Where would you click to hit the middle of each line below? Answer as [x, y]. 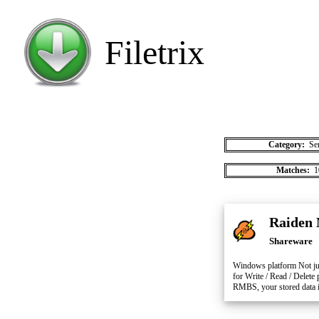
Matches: [294, 170]
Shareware [291, 241]
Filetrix [155, 52]
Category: [287, 145]
